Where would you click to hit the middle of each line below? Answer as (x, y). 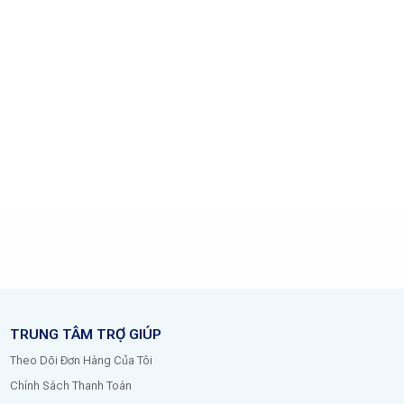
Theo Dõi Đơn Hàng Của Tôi (81, 360)
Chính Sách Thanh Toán (70, 386)
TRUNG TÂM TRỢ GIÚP (85, 334)
